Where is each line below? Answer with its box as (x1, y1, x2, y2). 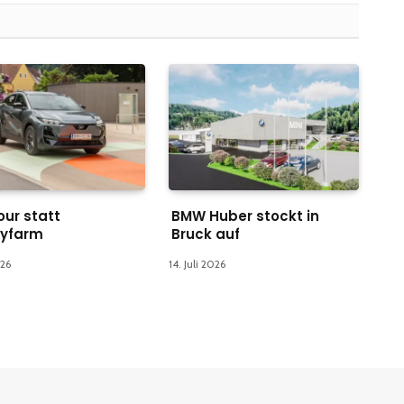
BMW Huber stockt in (170, 207, 319, 226)
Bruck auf (170, 225, 240, 244)
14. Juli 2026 (168, 257, 225, 271)
